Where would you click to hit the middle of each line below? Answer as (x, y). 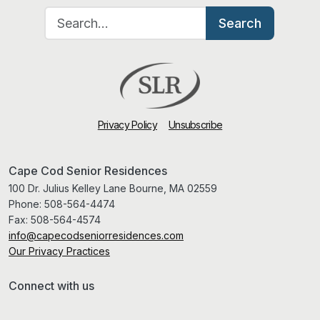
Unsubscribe (195, 125)
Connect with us (51, 286)
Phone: (26, 204)
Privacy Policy (127, 125)
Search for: (73, 15)
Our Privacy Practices (59, 251)
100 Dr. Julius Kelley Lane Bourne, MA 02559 (113, 189)
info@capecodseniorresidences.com (96, 236)
